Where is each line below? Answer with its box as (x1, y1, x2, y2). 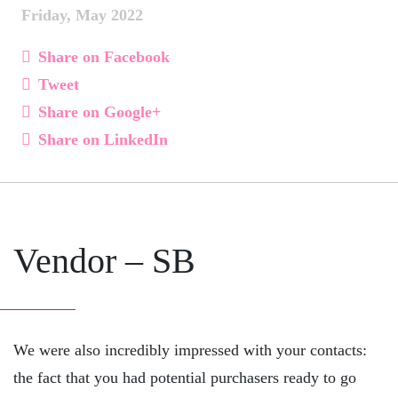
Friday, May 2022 (21, 6, 143, 25)
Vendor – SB (13, 241, 195, 282)
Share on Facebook (38, 48, 170, 67)
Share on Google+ (38, 103, 161, 122)
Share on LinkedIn (38, 131, 168, 149)
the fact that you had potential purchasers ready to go (13, 369, 356, 387)
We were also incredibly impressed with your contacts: (13, 341, 367, 360)
